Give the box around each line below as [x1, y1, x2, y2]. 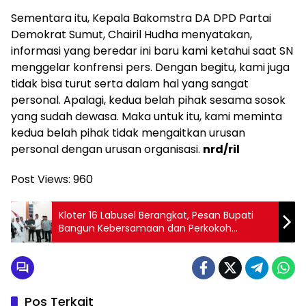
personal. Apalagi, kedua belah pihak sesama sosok [11, 92, 286, 108]
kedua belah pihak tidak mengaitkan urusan [11, 124, 245, 141]
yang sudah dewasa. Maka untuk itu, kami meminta [11, 108, 282, 124]
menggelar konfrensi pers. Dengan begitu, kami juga [11, 59, 290, 75]
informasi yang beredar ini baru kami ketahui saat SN [11, 42, 293, 59]
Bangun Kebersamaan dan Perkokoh [59, 221, 232, 235]
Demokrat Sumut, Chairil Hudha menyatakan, [11, 26, 252, 42]
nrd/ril [203, 141, 240, 157]
